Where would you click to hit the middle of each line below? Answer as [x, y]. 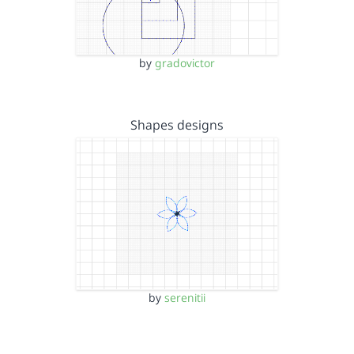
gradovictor [185, 63]
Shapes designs [177, 125]
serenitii [185, 297]
